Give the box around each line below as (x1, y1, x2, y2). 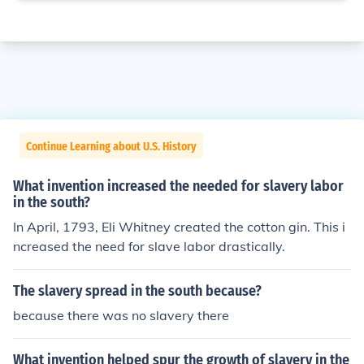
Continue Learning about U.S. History (26, 140, 197, 154)
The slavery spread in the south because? (13, 282, 262, 300)
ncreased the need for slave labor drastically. (13, 238, 285, 254)
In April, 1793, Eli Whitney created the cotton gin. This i (13, 219, 345, 235)
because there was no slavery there (13, 307, 229, 323)
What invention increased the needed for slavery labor (13, 177, 344, 195)
